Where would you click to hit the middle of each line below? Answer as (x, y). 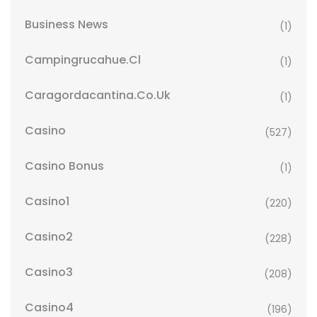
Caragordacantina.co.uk (98, 95)
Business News (67, 24)
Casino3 (49, 272)
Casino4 (49, 307)
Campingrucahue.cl (83, 60)
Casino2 (49, 237)
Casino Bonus (64, 166)
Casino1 (47, 201)
